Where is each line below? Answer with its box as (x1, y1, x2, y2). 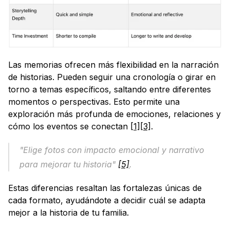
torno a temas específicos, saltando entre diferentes (8, 84, 211, 94)
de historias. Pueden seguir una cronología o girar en (8, 71, 216, 82)
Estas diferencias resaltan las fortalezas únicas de (8, 182, 202, 193)
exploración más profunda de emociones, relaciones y (8, 108, 221, 119)
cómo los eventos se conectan (8, 121, 130, 131)
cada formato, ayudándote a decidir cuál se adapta (8, 195, 205, 205)
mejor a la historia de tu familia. (8, 207, 129, 218)
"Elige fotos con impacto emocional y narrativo (20, 144, 204, 155)
